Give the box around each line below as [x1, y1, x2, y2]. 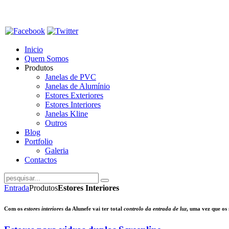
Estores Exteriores [45, 91, 103, 100]
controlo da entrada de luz [124, 205, 187, 212]
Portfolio [25, 137, 53, 146]
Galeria [45, 146, 68, 155]
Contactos [25, 155, 57, 164]
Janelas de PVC [45, 73, 96, 81]
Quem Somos [25, 54, 68, 63]
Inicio [25, 45, 43, 54]
